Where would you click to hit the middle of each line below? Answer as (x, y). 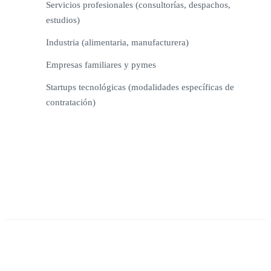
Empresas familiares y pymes (101, 64)
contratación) (71, 102)
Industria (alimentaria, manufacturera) (117, 42)
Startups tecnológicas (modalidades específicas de (140, 87)
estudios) (63, 20)
